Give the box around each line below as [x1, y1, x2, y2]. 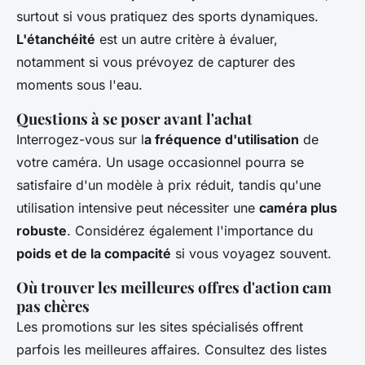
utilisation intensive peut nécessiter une [16, 200, 259, 217]
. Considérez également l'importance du [67, 222, 313, 240]
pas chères [16, 296, 90, 317]
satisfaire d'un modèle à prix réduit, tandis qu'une [16, 177, 321, 194]
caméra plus [259, 200, 337, 217]
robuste [16, 222, 67, 240]
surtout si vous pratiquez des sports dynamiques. [16, 8, 319, 25]
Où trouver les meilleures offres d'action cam [16, 277, 332, 298]
